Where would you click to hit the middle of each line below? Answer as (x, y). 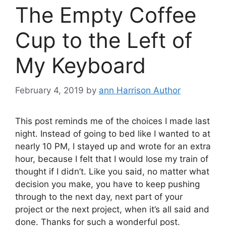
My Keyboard (80, 66)
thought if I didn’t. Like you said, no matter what (112, 171)
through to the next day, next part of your (99, 196)
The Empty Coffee (106, 15)
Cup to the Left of (104, 40)
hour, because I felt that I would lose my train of (112, 159)
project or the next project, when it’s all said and (112, 209)
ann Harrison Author (140, 90)
